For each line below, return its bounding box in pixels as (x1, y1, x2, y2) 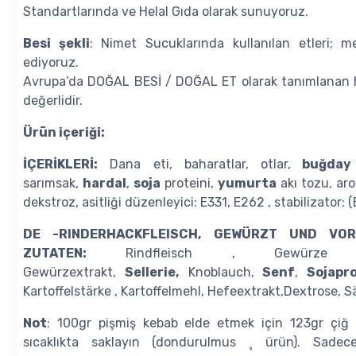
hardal (82, 176, 126, 192)
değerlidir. (23, 93, 83, 109)
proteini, (160, 176, 218, 192)
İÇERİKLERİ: (23, 157, 98, 172)
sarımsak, (23, 176, 83, 192)
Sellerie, (125, 265, 180, 281)
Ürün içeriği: (23, 125, 105, 141)
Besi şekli (23, 36, 90, 52)
